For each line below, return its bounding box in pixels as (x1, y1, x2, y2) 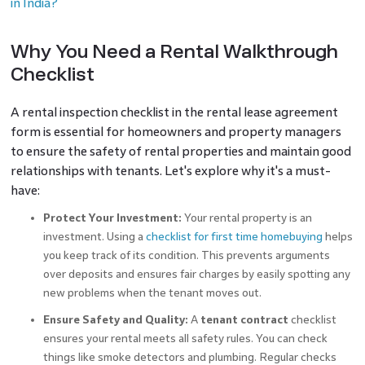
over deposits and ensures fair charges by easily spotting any (42, 267, 350, 280)
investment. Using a (42, 230, 146, 243)
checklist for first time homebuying (145, 230, 323, 243)
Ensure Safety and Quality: (42, 313, 191, 326)
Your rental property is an (183, 211, 312, 224)
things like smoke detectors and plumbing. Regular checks (42, 350, 336, 363)
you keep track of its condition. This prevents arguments (42, 248, 330, 262)
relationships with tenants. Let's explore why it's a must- (10, 163, 331, 178)
